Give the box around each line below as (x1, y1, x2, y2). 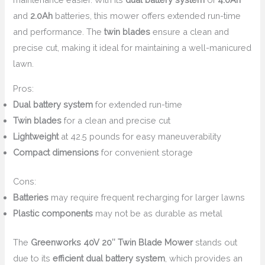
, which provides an (165, 253, 243, 263)
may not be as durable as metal (93, 208, 223, 218)
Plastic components (13, 208, 93, 218)
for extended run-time (93, 99, 183, 109)
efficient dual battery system (53, 253, 166, 263)
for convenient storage (99, 147, 193, 157)
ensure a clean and (150, 27, 230, 37)
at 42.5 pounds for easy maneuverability (59, 131, 222, 141)
